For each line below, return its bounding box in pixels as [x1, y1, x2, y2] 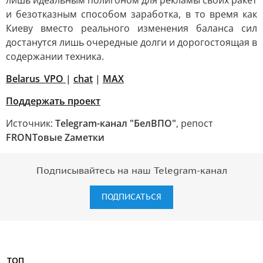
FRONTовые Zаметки [6, 131, 104, 144]
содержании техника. [6, 50, 104, 63]
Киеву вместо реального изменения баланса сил [6, 22, 257, 35]
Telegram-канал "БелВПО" [55, 117, 176, 130]
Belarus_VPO [6, 72, 66, 85]
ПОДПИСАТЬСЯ [102, 192, 161, 202]
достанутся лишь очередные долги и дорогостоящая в [6, 36, 257, 49]
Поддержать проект [6, 95, 100, 107]
